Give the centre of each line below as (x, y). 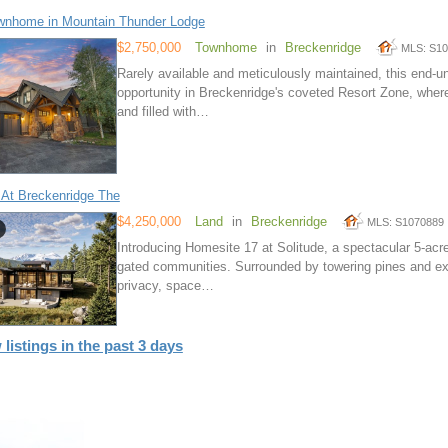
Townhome (225, 48)
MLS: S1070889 (405, 222)
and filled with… (162, 112)
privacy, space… (165, 286)
